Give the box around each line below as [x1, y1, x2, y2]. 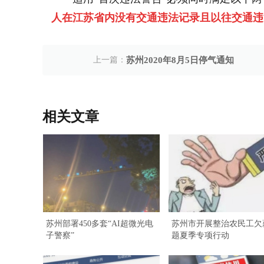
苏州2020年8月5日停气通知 [126, 55, 235, 65]
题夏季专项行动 [171, 231, 229, 240]
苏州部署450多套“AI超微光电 [46, 219, 153, 228]
